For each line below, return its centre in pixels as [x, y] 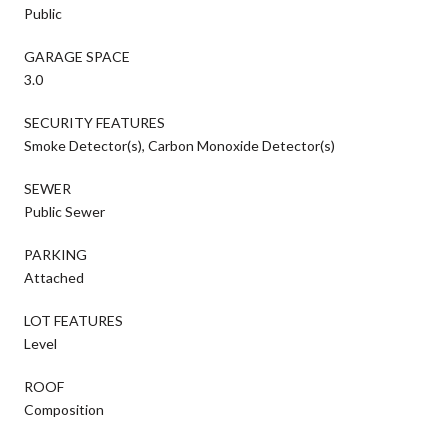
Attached [54, 277]
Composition [64, 409]
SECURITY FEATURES [94, 122]
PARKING [55, 254]
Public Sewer [64, 211]
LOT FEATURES [73, 320]
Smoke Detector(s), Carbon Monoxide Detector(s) [179, 145]
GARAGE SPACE [77, 56]
